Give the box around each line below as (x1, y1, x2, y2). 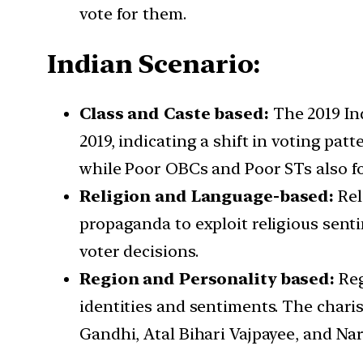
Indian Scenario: (47, 48, 261, 79)
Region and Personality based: (79, 269, 339, 289)
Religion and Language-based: (79, 186, 339, 207)
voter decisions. (79, 241, 199, 262)
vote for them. (79, 4, 186, 24)
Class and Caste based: (79, 104, 273, 124)
